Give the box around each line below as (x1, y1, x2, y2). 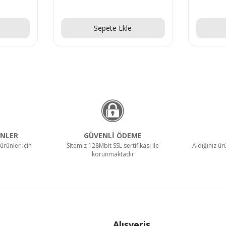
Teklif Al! (99, 10, 127, 20)
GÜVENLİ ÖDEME (84, 130, 142, 140)
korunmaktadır (91, 149, 134, 158)
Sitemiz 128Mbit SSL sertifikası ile (67, 141, 159, 150)
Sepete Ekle (94, 23, 132, 33)
